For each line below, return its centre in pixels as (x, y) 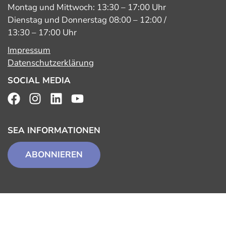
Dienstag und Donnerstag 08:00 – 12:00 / (87, 20)
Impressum (29, 50)
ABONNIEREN (54, 154)
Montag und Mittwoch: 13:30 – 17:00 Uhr (87, 8)
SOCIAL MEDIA (39, 80)
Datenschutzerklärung (51, 63)
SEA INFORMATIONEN (54, 130)
